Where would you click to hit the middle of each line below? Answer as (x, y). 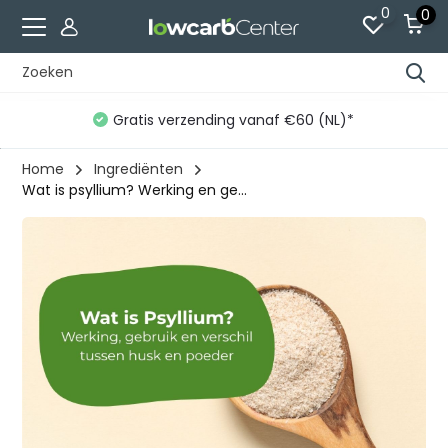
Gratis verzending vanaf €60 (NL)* (233, 120)
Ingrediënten (139, 169)
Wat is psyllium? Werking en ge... (135, 190)
